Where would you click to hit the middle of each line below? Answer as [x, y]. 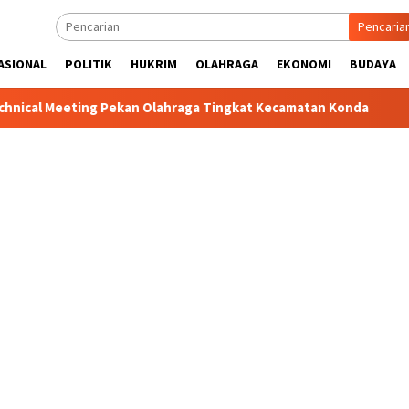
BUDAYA [373, 64]
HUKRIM [154, 64]
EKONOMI [304, 64]
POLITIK [89, 64]
